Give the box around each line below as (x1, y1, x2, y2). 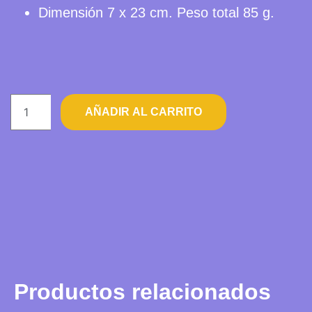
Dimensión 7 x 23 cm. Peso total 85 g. (38, 4, 274, 20)
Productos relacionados (14, 279, 271, 304)
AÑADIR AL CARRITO (85, 105, 203, 118)
